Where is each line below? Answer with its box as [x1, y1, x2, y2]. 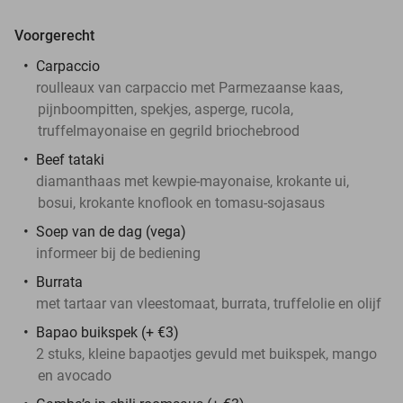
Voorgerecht [14, 26, 94, 44]
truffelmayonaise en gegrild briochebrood [38, 121, 300, 139]
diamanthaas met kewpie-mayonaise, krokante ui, [36, 172, 349, 190]
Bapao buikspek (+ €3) [36, 323, 179, 341]
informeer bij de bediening [36, 244, 201, 262]
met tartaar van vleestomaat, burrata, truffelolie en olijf [36, 294, 381, 312]
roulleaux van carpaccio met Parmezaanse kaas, [36, 78, 343, 96]
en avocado [38, 366, 112, 384]
